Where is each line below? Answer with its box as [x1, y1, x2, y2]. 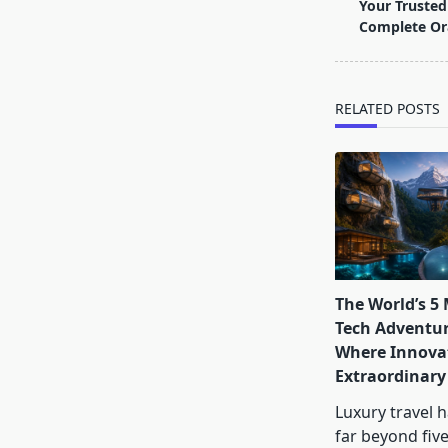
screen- [333, 38, 390, 61]
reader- [333, 62, 390, 85]
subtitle [333, 14, 391, 37]
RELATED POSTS [334, 99, 440, 119]
